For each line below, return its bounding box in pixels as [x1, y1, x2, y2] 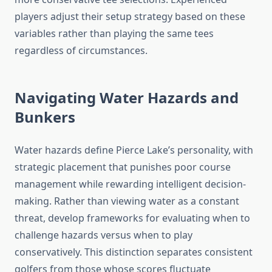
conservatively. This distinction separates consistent [15, 245, 253, 259]
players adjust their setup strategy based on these [15, 10, 245, 24]
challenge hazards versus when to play [15, 228, 192, 242]
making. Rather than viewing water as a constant [15, 194, 239, 208]
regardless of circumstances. [15, 44, 148, 58]
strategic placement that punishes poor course [15, 160, 231, 174]
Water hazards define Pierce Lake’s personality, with [15, 143, 253, 157]
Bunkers [15, 107, 75, 127]
